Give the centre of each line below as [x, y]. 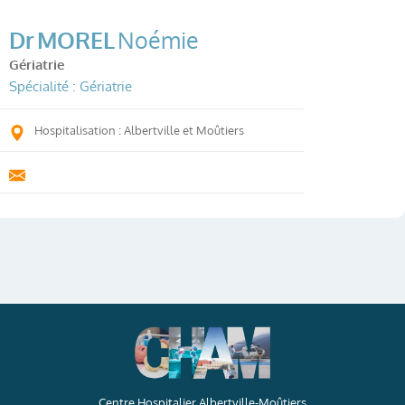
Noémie [158, 40]
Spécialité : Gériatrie [71, 86]
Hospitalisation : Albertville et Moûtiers [139, 130]
